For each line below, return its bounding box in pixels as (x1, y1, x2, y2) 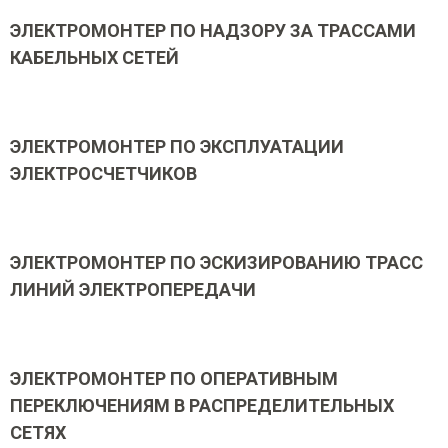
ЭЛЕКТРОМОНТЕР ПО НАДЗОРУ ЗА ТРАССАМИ (10, 20, 416, 41)
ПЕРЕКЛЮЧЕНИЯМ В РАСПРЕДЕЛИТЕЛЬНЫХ (10, 395, 394, 416)
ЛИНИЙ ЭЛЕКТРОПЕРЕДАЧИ (10, 279, 256, 300)
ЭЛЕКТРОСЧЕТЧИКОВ (10, 163, 197, 184)
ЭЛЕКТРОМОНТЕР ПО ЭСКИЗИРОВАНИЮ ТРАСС (10, 252, 423, 273)
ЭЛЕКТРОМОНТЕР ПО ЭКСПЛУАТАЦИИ (10, 136, 344, 157)
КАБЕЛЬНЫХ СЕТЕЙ (10, 47, 179, 68)
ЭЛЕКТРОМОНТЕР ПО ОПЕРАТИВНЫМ (10, 368, 338, 389)
